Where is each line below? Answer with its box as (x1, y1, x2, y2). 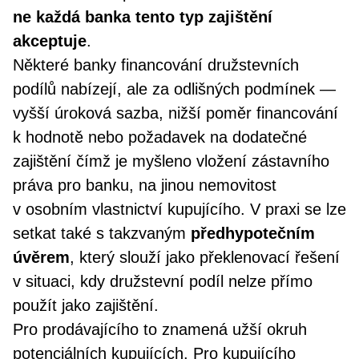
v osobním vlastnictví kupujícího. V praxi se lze (13, 200, 346, 218)
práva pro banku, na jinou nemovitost (13, 176, 276, 194)
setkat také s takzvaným (13, 224, 191, 242)
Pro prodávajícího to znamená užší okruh (13, 321, 307, 338)
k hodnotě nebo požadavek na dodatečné (13, 128, 307, 146)
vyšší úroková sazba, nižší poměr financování (13, 104, 338, 122)
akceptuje (13, 32, 87, 50)
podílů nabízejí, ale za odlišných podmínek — (13, 80, 336, 98)
